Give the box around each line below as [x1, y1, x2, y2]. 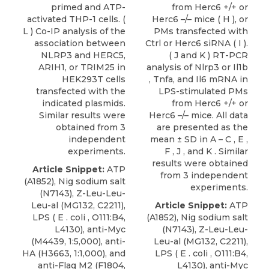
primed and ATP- [51, 2, 125, 13]
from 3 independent [160, 170, 248, 181]
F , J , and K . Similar [165, 146, 248, 157]
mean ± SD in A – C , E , [150, 134, 248, 145]
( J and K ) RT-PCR [169, 50, 248, 61]
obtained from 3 [56, 122, 125, 133]
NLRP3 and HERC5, [41, 50, 125, 61]
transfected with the [36, 86, 125, 97]
